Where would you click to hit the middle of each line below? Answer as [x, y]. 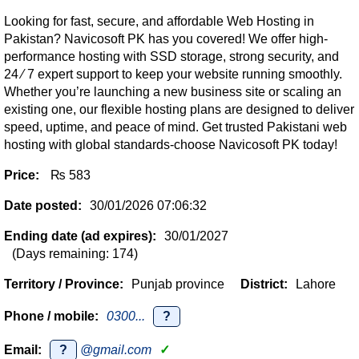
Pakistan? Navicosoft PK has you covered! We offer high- [166, 39]
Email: [23, 350]
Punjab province [178, 284]
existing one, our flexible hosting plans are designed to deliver [179, 109]
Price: [22, 175]
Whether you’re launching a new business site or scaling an [173, 92]
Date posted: [43, 206]
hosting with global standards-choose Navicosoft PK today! [171, 145]
